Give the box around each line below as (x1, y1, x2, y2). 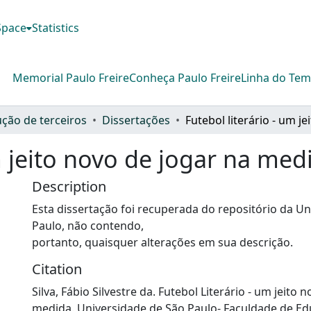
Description (32, 176, 106, 196)
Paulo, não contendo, (32, 217, 144, 233)
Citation (32, 259, 82, 278)
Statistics (32, 20, 80, 35)
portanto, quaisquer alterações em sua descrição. (32, 234, 293, 250)
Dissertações (102, 112, 170, 128)
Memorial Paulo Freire (12, 69, 129, 85)
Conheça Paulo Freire (129, 69, 241, 85)
